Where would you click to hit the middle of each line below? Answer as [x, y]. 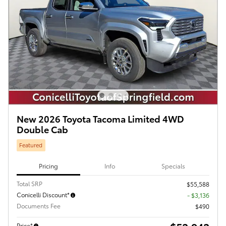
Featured [31, 145]
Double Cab [42, 129]
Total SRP [30, 183]
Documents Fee [39, 205]
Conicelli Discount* [43, 194]
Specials [173, 166]
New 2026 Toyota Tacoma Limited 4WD [100, 119]
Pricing [48, 166]
